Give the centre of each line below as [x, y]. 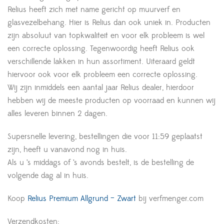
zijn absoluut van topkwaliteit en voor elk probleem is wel [106, 35]
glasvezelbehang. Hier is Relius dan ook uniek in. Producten [109, 22]
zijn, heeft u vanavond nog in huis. [67, 149]
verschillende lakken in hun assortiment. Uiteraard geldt [101, 61]
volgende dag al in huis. [48, 175]
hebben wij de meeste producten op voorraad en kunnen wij [111, 100]
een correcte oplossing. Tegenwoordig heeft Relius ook [101, 48]
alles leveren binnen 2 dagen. [57, 113]
